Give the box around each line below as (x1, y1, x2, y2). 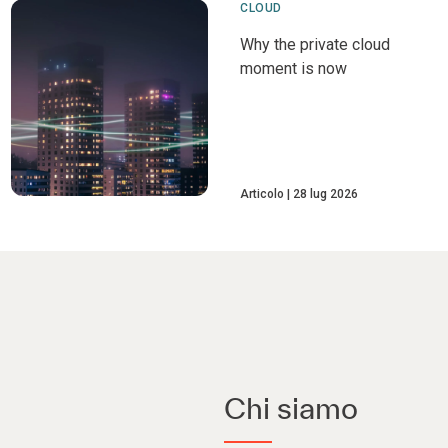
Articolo (239, 186, 284, 201)
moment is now (239, 58, 347, 78)
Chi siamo (224, 390, 358, 425)
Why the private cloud (239, 34, 390, 54)
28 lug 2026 (292, 186, 358, 201)
